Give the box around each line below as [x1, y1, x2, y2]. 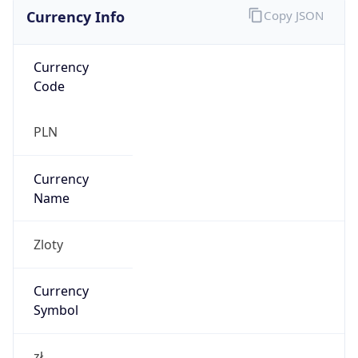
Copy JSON [263, 7, 324, 24]
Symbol [33, 301, 78, 320]
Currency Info [26, 6, 125, 26]
